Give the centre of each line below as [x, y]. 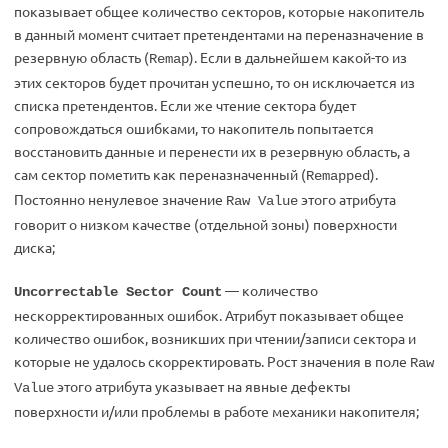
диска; [34, 247]
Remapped [338, 176]
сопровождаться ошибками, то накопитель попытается [194, 128]
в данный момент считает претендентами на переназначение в [219, 34]
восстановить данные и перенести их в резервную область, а [212, 151]
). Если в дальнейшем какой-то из [298, 57]
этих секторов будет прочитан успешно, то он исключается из [214, 82]
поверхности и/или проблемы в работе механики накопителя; [216, 411]
